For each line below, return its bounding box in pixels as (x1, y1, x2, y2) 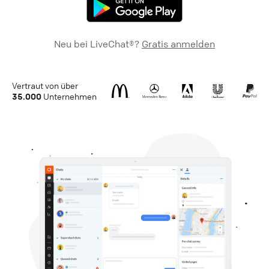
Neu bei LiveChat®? (54, 38, 142, 50)
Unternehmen (41, 91, 97, 102)
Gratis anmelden (142, 38, 215, 50)
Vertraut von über (12, 80, 78, 91)
